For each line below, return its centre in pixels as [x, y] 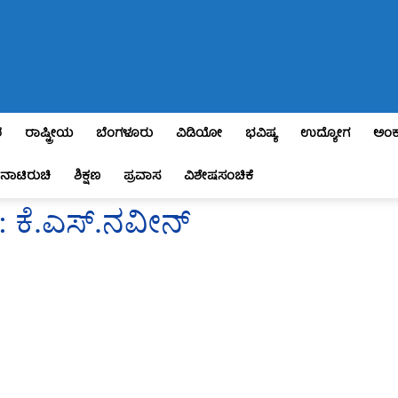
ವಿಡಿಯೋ [199, 134]
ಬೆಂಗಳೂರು [124, 134]
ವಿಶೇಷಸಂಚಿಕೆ [219, 177]
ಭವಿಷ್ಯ [261, 134]
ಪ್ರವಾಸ [142, 177]
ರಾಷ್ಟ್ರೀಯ [49, 134]
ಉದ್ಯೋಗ [325, 134]
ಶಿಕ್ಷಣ [87, 177]
